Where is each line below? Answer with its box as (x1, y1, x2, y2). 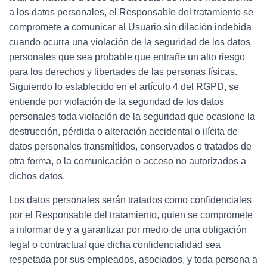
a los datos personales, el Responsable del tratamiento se (9, 7, 253, 17)
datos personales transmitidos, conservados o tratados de (9, 141, 252, 151)
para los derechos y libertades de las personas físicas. (9, 66, 237, 77)
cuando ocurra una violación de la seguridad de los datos (9, 36, 250, 47)
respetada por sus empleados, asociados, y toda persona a (9, 254, 257, 265)
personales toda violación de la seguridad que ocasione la (9, 111, 255, 122)
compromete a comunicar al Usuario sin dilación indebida (9, 21, 252, 32)
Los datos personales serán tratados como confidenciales (9, 194, 252, 205)
